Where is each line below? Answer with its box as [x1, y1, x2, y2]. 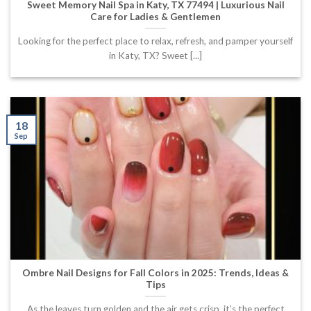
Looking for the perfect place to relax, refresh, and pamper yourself [18, 35, 293, 47]
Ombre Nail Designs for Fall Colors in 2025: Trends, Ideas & [22, 267, 289, 278]
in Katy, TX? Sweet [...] [109, 49, 202, 61]
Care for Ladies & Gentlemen [90, 10, 221, 22]
